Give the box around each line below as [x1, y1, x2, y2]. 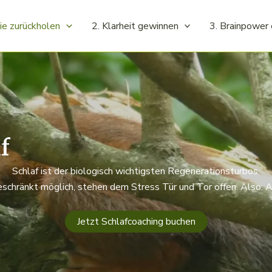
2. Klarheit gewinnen [91, 19, 178, 33]
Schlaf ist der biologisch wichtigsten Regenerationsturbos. [12, 165, 260, 178]
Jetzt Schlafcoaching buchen [76, 214, 195, 228]
